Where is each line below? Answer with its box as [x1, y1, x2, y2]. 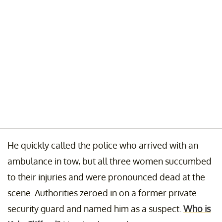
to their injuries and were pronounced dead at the [7, 171, 205, 182]
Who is [183, 203, 211, 214]
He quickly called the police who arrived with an [7, 139, 198, 151]
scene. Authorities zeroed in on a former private [7, 187, 197, 198]
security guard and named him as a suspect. [7, 203, 183, 214]
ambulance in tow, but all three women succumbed [7, 155, 212, 166]
